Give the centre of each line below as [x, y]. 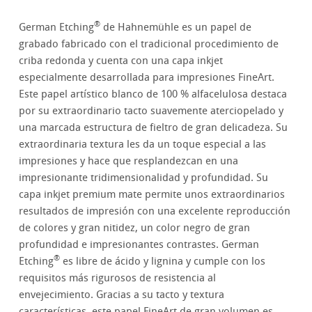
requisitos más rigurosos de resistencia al [118, 278]
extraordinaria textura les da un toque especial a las [143, 145]
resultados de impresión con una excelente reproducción [155, 211]
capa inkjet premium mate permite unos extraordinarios [152, 195]
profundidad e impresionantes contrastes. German [139, 245]
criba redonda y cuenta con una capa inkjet [121, 61]
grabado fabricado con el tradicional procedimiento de [149, 44]
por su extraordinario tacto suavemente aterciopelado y [151, 111]
